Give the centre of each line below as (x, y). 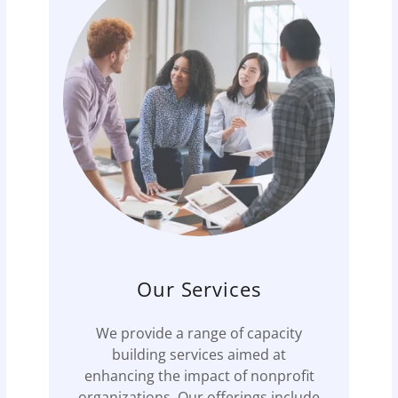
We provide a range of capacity (199, 333)
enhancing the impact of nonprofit (199, 375)
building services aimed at (199, 354)
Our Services (199, 288)
